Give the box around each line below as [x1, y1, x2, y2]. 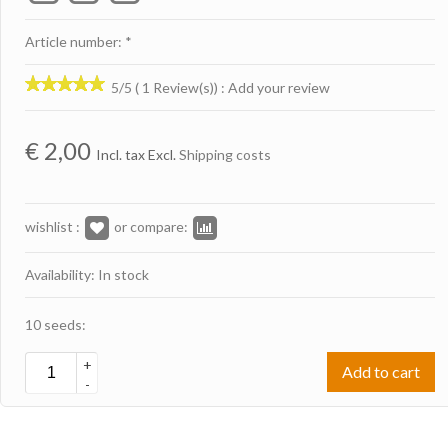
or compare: [114, 217, 188, 235]
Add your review [225, 78, 330, 96]
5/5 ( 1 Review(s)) [111, 78, 221, 96]
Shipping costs [179, 145, 271, 163]
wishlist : [25, 217, 80, 235]
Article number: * [25, 32, 132, 50]
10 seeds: [25, 315, 86, 333]
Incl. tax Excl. [96, 145, 179, 163]
